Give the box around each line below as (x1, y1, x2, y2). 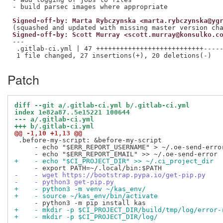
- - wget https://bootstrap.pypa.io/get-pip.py (14, 171, 206, 179)
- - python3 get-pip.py (14, 178, 114, 186)
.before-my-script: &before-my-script (14, 136, 162, 144)
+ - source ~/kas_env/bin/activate (14, 192, 158, 200)
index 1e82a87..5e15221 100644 (14, 109, 130, 116)
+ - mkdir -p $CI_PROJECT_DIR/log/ (14, 213, 158, 221)
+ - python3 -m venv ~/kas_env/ (14, 185, 146, 193)
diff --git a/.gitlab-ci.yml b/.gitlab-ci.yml (14, 102, 190, 110)
